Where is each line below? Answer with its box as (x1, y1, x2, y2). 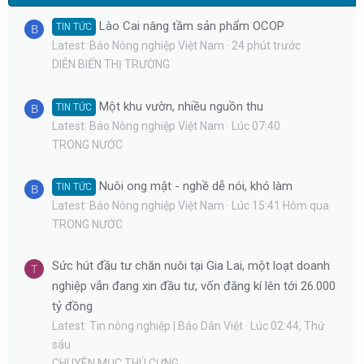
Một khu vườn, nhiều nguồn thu (99, 98, 264, 114)
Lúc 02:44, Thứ (250, 319, 325, 333)
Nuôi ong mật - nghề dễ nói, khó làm (99, 178, 293, 193)
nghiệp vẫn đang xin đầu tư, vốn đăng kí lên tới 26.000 (52, 279, 336, 294)
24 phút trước (232, 39, 301, 53)
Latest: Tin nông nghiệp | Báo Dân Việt (52, 319, 243, 333)
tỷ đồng (52, 299, 93, 314)
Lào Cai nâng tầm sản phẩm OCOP (99, 19, 285, 34)
